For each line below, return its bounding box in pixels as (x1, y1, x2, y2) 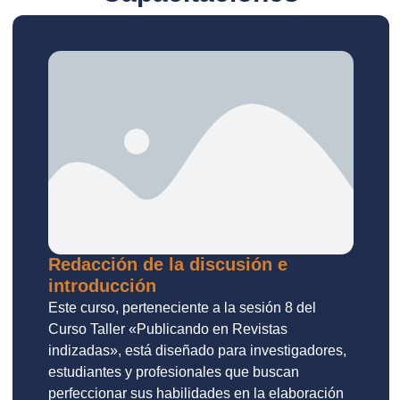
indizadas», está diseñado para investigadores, (48, 343, 346, 359)
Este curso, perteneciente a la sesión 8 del (48, 300, 316, 316)
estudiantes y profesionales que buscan (48, 364, 299, 380)
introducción (48, 276, 156, 296)
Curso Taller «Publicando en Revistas (48, 321, 287, 337)
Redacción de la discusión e (48, 254, 287, 275)
